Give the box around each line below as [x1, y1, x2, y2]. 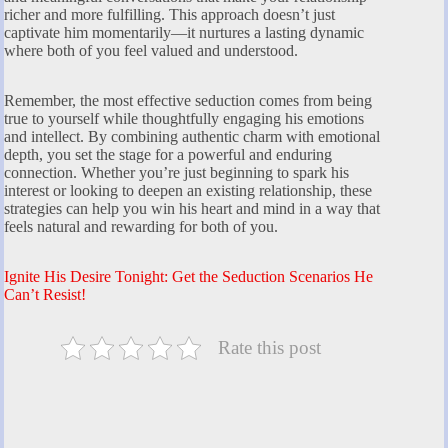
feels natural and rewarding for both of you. [4, 218, 278, 236]
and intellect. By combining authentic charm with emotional [4, 128, 380, 146]
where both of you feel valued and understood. [4, 42, 298, 60]
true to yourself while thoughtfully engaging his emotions [4, 110, 364, 128]
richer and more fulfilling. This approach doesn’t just [4, 6, 335, 24]
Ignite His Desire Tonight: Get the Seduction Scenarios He [4, 268, 373, 286]
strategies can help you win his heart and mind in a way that [4, 200, 380, 218]
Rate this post [218, 337, 322, 359]
